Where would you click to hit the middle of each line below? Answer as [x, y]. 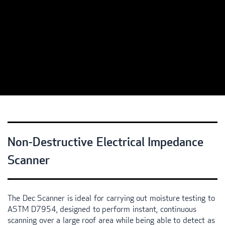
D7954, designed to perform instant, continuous [113, 209]
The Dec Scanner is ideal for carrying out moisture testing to [111, 198]
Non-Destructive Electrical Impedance [106, 141]
